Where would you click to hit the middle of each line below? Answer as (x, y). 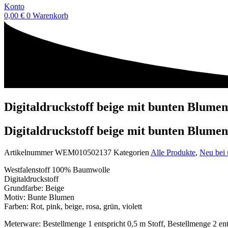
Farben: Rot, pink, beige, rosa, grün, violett (73, 206)
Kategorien (131, 152)
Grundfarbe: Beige (34, 188)
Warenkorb (50, 16)
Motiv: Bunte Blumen (39, 197)
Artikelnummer (30, 152)
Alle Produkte (173, 152)
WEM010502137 (84, 152)
